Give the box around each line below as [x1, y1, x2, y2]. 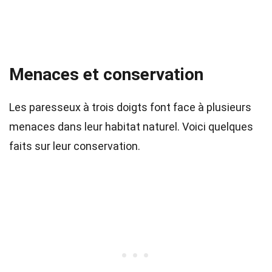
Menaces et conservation [9, 64, 203, 84]
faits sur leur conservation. [9, 140, 140, 152]
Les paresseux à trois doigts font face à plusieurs [9, 101, 251, 114]
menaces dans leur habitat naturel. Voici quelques [9, 120, 253, 133]
